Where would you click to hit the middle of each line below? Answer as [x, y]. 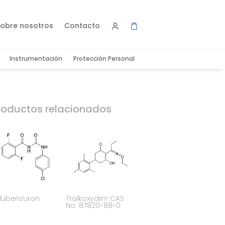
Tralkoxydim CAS [95, 198]
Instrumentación [36, 59]
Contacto [82, 26]
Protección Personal [104, 59]
